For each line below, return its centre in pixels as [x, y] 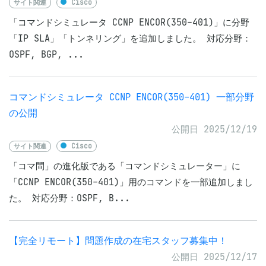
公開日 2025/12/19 [214, 129]
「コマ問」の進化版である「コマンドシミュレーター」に [125, 166]
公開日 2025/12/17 [214, 257]
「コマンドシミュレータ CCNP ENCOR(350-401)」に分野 [129, 22]
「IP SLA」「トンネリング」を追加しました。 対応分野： [130, 38]
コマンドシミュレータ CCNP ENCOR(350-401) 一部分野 [132, 97]
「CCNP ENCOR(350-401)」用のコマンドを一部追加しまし [131, 182]
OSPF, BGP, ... [46, 54]
